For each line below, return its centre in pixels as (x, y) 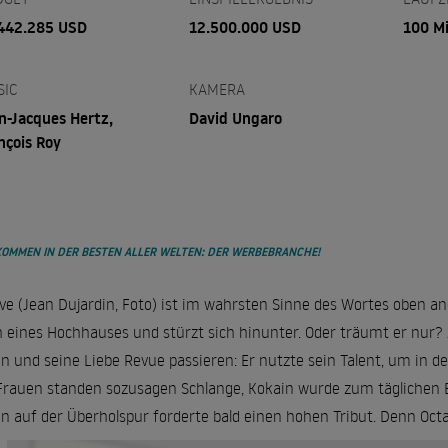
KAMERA (216, 89)
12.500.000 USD (244, 27)
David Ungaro (235, 118)
